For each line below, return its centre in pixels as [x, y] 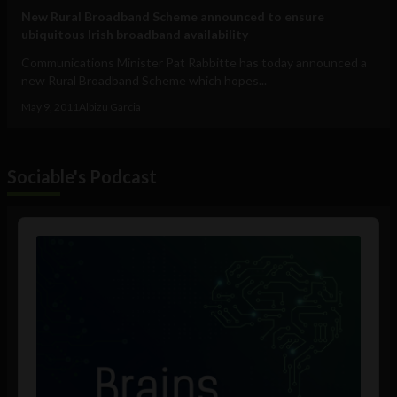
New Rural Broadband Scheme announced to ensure [173, 17]
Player [38, 243]
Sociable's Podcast [82, 177]
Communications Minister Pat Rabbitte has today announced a [194, 63]
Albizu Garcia [110, 107]
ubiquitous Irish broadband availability [135, 35]
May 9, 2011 [50, 107]
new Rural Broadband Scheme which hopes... [144, 81]
